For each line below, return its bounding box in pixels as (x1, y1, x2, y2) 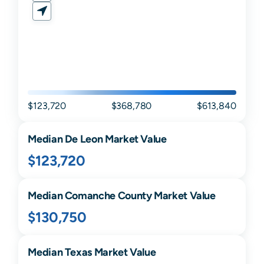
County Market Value (115, 189, 216, 202)
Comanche (64, 189, 115, 202)
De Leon (64, 133, 103, 146)
